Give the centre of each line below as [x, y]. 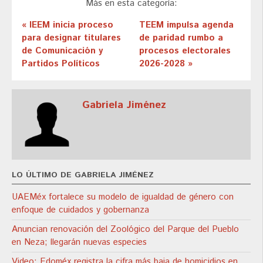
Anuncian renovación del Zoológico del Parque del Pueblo [125, 229]
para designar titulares [71, 38]
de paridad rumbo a [181, 38]
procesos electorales [185, 50]
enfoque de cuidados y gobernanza [80, 210]
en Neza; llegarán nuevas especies [79, 242]
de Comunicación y [62, 50]
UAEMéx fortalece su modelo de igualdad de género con [123, 197]
